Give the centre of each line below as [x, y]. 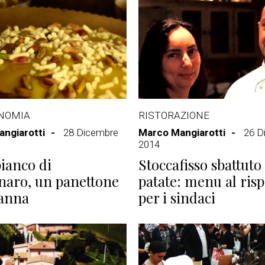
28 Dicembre [91, 132]
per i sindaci [177, 198]
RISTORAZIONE [174, 115]
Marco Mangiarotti [182, 132]
